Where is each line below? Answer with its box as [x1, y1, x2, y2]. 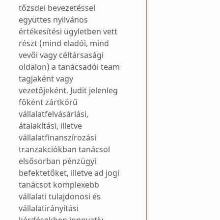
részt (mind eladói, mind [19, 38, 109, 49]
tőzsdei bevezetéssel [19, 2, 95, 13]
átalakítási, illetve [19, 120, 82, 131]
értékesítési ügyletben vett [19, 26, 117, 37]
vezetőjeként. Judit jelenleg [19, 85, 118, 96]
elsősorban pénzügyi [19, 156, 96, 166]
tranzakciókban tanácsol [19, 144, 110, 155]
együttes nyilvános [19, 14, 88, 25]
